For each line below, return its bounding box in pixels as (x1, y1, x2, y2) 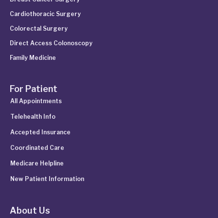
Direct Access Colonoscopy (10, 39, 92, 47)
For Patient (10, 84, 57, 94)
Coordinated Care (10, 144, 64, 152)
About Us (10, 205, 50, 216)
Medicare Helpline (10, 160, 64, 167)
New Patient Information (10, 175, 84, 183)
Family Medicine (10, 54, 56, 62)
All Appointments (10, 97, 62, 105)
